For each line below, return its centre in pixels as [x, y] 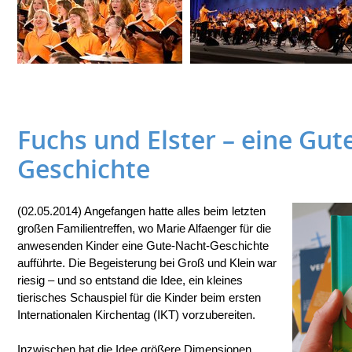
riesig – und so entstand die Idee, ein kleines [130, 280]
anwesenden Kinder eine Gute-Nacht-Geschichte [143, 246]
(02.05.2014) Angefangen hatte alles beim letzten [141, 211]
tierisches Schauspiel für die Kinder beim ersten [139, 297]
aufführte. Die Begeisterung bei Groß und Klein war [147, 263]
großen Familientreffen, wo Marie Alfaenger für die [144, 228]
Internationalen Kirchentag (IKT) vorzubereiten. [136, 315]
